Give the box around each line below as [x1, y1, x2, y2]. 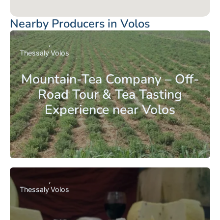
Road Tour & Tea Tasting [38, 85, 182, 103]
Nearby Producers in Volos [10, 16, 150, 32]
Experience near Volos [45, 100, 175, 118]
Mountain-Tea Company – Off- [21, 70, 199, 88]
